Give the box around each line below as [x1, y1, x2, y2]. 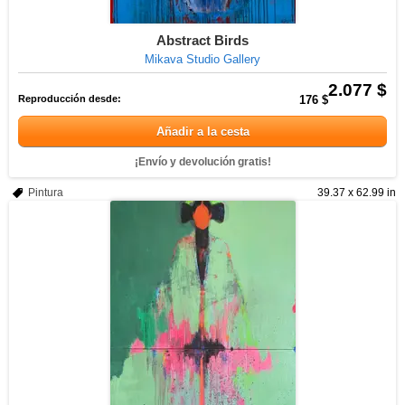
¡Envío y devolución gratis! [134, 155, 271, 168]
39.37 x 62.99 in [317, 186, 396, 199]
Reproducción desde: [18, 93, 121, 104]
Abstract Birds [156, 33, 249, 48]
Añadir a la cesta [155, 125, 250, 138]
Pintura [28, 186, 63, 199]
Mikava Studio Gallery [145, 52, 260, 66]
